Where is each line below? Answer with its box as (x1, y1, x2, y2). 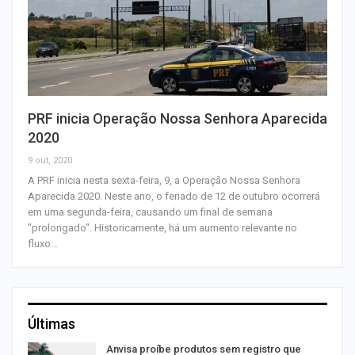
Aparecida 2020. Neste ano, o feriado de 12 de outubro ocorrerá (28, 189, 320, 202)
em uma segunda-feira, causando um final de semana (28, 205, 273, 218)
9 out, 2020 (28, 155, 72, 166)
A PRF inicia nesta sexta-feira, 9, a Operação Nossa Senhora (28, 174, 300, 186)
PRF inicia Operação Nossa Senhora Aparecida (28, 109, 327, 127)
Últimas (28, 315, 75, 332)
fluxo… (28, 237, 58, 250)
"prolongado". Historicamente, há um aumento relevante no (28, 221, 297, 234)
